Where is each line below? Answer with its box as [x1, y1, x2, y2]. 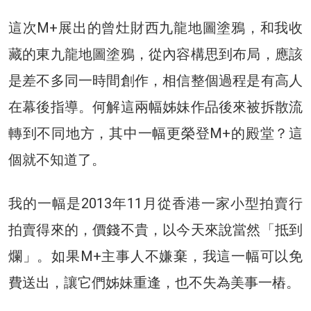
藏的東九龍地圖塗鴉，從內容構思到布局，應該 [8, 46, 303, 63]
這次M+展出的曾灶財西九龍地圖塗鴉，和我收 [8, 19, 303, 37]
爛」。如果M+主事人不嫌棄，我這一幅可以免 [8, 248, 303, 265]
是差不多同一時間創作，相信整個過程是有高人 [8, 72, 303, 90]
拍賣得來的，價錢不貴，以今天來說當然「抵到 [8, 221, 303, 239]
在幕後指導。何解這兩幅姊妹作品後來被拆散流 [8, 99, 303, 116]
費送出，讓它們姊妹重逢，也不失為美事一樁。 [8, 274, 300, 292]
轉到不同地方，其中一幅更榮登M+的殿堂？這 [8, 125, 303, 142]
